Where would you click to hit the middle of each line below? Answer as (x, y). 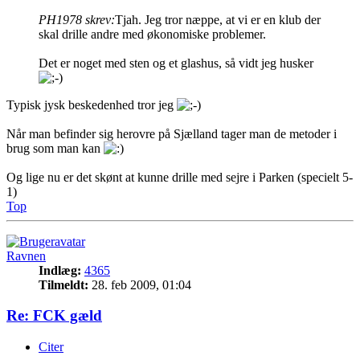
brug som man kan (55, 148)
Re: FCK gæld (54, 316)
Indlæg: (60, 270)
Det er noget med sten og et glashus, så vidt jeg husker (176, 63)
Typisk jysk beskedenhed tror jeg (92, 104)
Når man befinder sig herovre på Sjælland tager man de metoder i (172, 133)
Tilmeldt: (63, 284)
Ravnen (26, 256)
